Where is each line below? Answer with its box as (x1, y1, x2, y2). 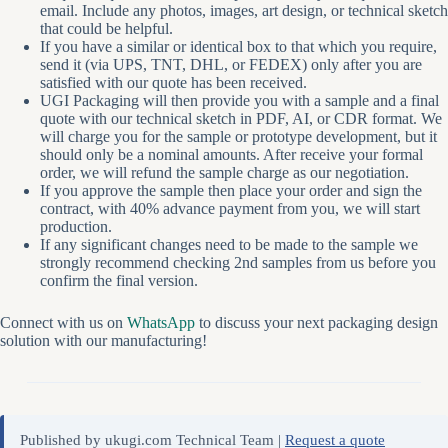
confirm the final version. (40, 272, 198, 290)
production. (40, 218, 112, 236)
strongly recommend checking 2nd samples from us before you (40, 254, 436, 272)
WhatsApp (127, 314, 195, 332)
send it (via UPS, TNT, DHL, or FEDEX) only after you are (40, 56, 422, 74)
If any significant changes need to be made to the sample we (40, 236, 418, 254)
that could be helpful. (40, 20, 173, 38)
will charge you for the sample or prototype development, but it (40, 128, 437, 146)
